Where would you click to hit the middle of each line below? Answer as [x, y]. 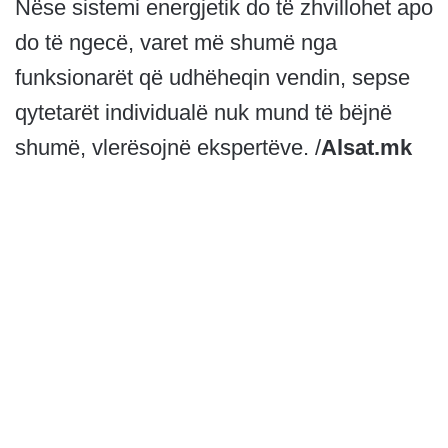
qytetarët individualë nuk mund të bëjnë [203, 112]
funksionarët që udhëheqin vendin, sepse [212, 77]
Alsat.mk [366, 147]
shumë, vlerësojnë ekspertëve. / [168, 147]
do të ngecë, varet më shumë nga [176, 42]
